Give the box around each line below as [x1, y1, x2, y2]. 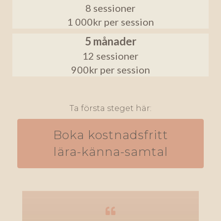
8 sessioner [85, 2, 136, 14]
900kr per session [71, 64, 150, 76]
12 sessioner [82, 50, 139, 62]
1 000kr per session [67, 16, 154, 28]
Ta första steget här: [70, 104, 151, 113]
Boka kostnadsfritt [53, 128, 168, 143]
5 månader [84, 35, 137, 48]
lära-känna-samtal [53, 145, 168, 159]
